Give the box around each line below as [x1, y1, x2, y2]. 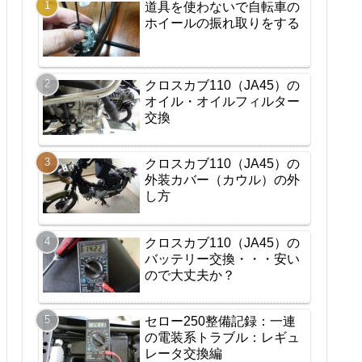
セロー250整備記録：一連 [145, 314, 296, 329]
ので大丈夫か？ [145, 267, 235, 282]
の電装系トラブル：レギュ [145, 330, 300, 345]
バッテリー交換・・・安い [145, 251, 300, 266]
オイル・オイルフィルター [145, 94, 300, 108]
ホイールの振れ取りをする [145, 15, 300, 30]
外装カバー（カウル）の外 [145, 173, 300, 187]
